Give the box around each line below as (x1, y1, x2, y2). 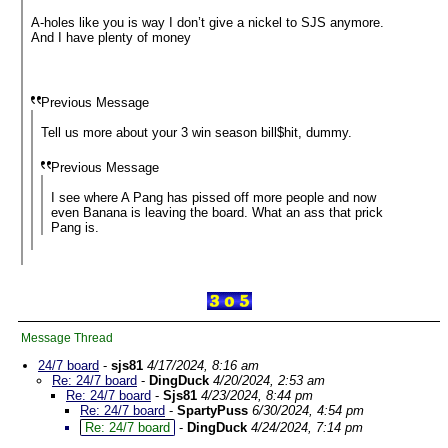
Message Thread (21, 331, 113, 345)
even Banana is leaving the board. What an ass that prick (51, 205, 383, 220)
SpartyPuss (177, 403, 248, 418)
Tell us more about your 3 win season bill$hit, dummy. (41, 125, 352, 140)
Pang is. (51, 220, 99, 235)
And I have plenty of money (31, 30, 191, 45)
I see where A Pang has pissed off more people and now (51, 190, 376, 205)
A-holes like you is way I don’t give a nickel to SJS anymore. (31, 15, 384, 30)
